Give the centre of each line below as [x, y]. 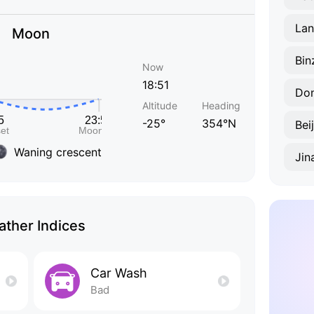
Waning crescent [58, 152]
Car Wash [118, 273]
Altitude [160, 105]
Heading [221, 105]
